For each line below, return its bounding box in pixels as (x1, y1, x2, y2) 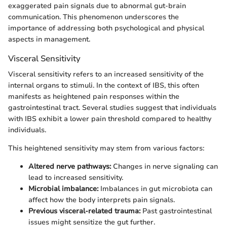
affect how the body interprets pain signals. (28, 195, 175, 205)
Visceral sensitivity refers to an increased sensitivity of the (8, 69, 204, 80)
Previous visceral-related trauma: (28, 206, 140, 216)
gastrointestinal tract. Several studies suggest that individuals (8, 103, 216, 113)
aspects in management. (8, 34, 90, 45)
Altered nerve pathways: (28, 162, 111, 172)
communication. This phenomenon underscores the (8, 12, 179, 22)
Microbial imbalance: (28, 184, 98, 194)
